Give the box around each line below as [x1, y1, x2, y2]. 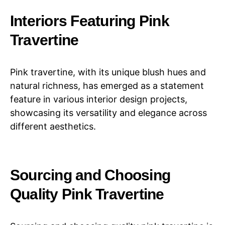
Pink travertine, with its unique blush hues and [10, 66, 206, 77]
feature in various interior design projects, [10, 93, 187, 104]
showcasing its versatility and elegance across [10, 107, 207, 118]
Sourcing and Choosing [10, 166, 171, 183]
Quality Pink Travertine [10, 185, 164, 202]
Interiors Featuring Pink [10, 12, 169, 29]
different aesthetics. [10, 121, 96, 132]
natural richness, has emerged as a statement [10, 80, 204, 91]
